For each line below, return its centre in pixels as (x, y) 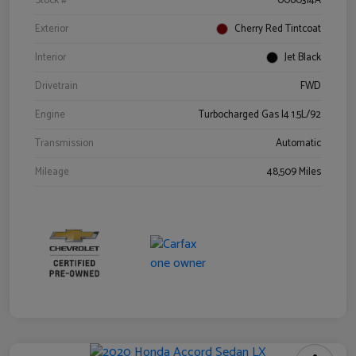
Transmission (64, 144)
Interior (50, 58)
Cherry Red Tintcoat (278, 29)
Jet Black (303, 58)
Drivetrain (56, 87)
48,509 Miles (294, 172)
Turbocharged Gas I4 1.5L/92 (260, 115)
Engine (50, 115)
